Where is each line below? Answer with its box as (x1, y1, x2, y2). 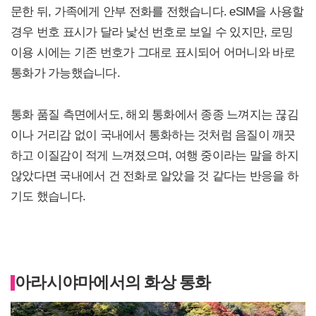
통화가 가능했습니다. (11, 66, 120, 80)
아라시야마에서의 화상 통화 (15, 274, 211, 292)
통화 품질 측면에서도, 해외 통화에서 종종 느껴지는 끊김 (11, 107, 298, 122)
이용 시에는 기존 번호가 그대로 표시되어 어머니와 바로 (11, 45, 296, 60)
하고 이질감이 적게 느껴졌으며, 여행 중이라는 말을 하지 (11, 148, 298, 163)
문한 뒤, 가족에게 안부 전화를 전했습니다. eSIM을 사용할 (11, 4, 304, 19)
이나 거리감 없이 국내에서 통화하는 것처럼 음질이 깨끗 (11, 128, 296, 142)
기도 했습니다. (11, 189, 85, 204)
